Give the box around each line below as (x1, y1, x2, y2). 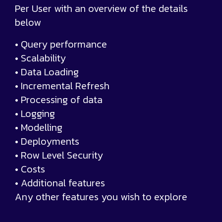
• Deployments (15, 134, 79, 149)
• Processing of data (15, 92, 103, 108)
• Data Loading (15, 64, 79, 80)
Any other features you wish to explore (15, 189, 187, 205)
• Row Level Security (15, 148, 103, 163)
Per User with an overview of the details (15, 1, 188, 16)
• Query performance (15, 37, 107, 52)
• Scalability (15, 51, 66, 66)
